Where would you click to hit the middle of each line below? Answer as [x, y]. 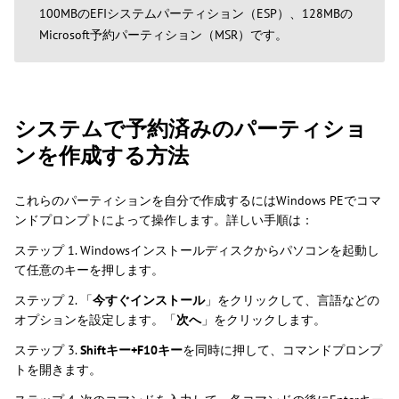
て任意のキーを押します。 [89, 270]
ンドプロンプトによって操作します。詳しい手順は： [164, 220]
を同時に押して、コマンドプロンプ [282, 350]
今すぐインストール [149, 301]
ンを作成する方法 [102, 156]
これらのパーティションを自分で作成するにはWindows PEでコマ [198, 201]
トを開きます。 [58, 370]
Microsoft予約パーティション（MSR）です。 [163, 35]
